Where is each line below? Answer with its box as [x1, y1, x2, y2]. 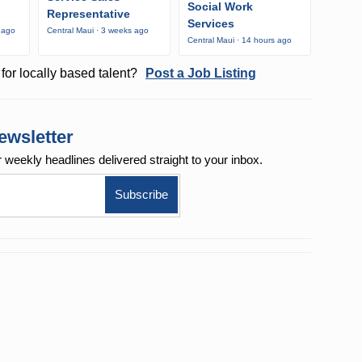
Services [187, 17, 234, 31]
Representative [47, 7, 130, 21]
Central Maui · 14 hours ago [187, 36, 292, 45]
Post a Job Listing [145, 66, 256, 81]
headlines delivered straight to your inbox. [45, 153, 263, 167]
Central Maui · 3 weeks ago [47, 26, 149, 36]
